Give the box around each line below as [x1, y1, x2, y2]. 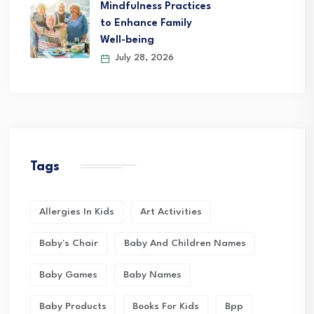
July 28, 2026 [112, 53, 174, 63]
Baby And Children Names [124, 238, 246, 249]
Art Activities [140, 207, 202, 217]
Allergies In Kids [39, 207, 114, 217]
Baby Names [123, 270, 182, 280]
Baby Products [39, 301, 107, 312]
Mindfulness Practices [100, 1, 211, 13]
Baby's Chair [39, 238, 98, 249]
